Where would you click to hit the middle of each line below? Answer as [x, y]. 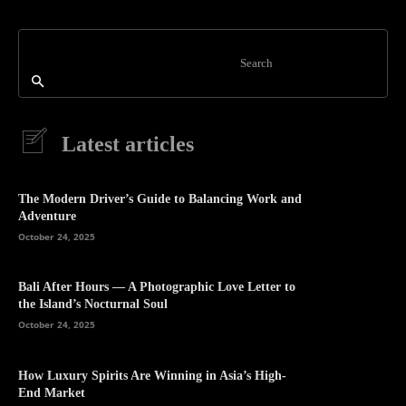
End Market [52, 392]
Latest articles [128, 144]
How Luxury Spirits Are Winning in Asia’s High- [152, 375]
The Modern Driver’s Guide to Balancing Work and [160, 199]
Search [256, 63]
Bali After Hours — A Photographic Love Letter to [157, 287]
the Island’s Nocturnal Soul [93, 304]
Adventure [47, 217]
